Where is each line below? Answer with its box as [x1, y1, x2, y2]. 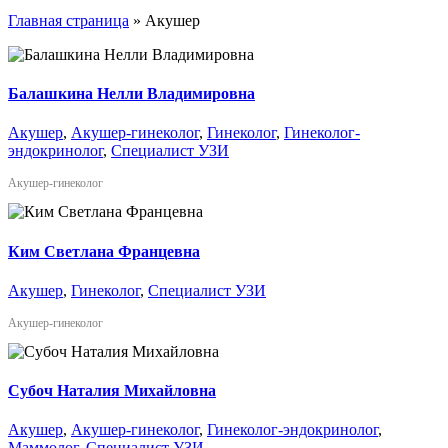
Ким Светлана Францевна [8, 242, 200, 260]
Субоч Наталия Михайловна [8, 382, 216, 400]
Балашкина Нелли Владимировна [8, 85, 255, 103]
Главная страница [8, 11, 129, 29]
